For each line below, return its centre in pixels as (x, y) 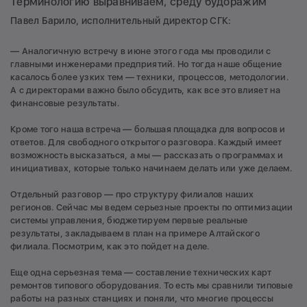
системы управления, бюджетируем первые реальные (129, 220)
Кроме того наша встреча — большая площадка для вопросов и (148, 129)
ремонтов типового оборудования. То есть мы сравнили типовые (151, 285)
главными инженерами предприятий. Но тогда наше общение (146, 64)
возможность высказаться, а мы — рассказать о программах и (147, 155)
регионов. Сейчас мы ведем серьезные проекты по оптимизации (152, 207)
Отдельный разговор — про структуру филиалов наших (132, 194)
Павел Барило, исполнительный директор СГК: (121, 20)
